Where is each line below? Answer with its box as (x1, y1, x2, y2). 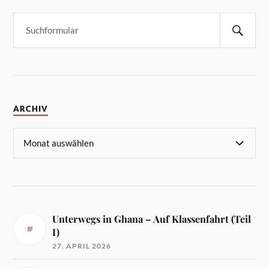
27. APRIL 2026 (52, 241, 112, 250)
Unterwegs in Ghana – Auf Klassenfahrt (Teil (52, 212, 252, 225)
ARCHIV (13, 104, 49, 114)
